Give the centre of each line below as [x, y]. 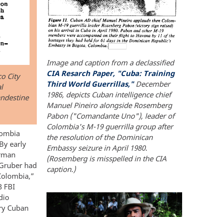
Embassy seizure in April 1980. [97, 147]
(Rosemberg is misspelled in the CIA [107, 158]
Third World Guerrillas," [90, 84]
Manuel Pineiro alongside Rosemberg [109, 105]
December [152, 84]
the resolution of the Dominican [100, 137]
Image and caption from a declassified [110, 62]
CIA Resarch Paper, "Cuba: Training [110, 73]
